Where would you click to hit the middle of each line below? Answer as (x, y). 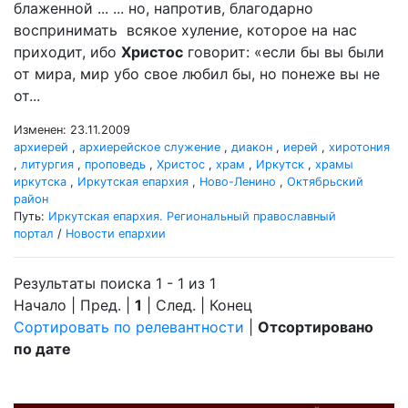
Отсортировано (316, 327)
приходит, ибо (67, 52)
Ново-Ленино (238, 182)
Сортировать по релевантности (129, 327)
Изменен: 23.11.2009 (72, 130)
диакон (252, 147)
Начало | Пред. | (74, 305)
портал (34, 234)
